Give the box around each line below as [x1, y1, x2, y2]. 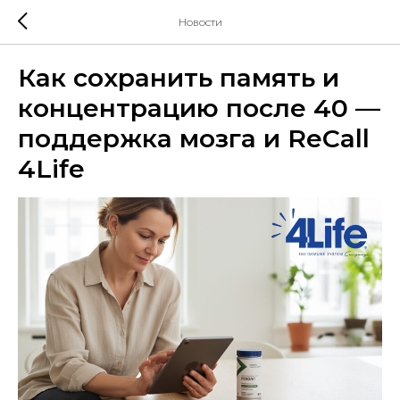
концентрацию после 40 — [18, 93, 380, 123]
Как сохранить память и [18, 62, 339, 93]
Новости [178, 15, 222, 29]
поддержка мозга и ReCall [18, 123, 370, 154]
